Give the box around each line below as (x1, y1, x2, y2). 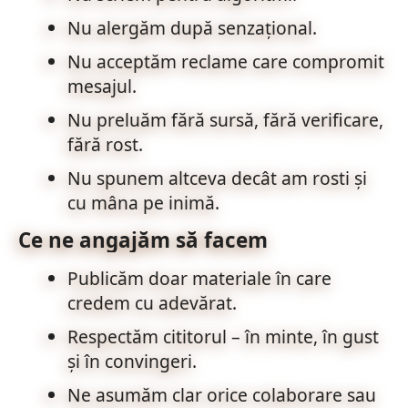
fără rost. (66, 132, 143, 157)
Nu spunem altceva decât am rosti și (66, 166, 367, 190)
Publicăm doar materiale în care (66, 266, 331, 291)
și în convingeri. (66, 349, 197, 373)
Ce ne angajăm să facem (17, 226, 268, 254)
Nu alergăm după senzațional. (66, 15, 317, 40)
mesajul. (66, 74, 137, 98)
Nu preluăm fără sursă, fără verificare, (66, 107, 383, 132)
